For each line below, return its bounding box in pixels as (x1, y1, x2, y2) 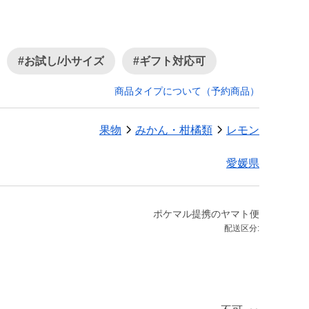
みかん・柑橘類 (135, 124, 212, 136)
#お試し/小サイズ (18, 55, 104, 67)
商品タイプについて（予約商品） (114, 86, 259, 97)
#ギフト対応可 (133, 55, 206, 67)
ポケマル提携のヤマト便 (153, 208, 259, 219)
